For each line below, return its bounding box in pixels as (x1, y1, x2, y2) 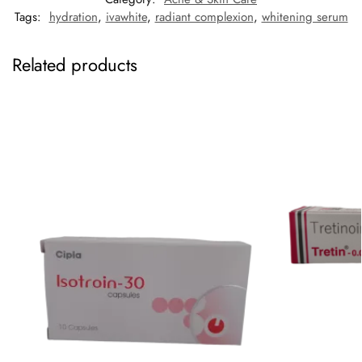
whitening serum (261, 8, 348, 27)
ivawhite (105, 8, 147, 27)
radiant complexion (154, 8, 254, 27)
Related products (12, 52, 137, 78)
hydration (48, 8, 98, 27)
